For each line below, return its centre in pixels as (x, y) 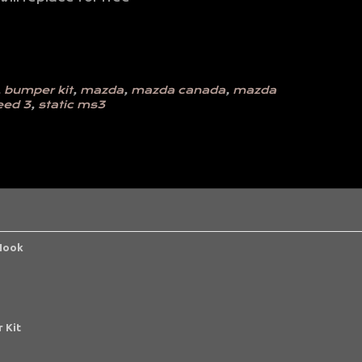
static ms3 (72, 105)
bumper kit (38, 90)
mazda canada (178, 90)
